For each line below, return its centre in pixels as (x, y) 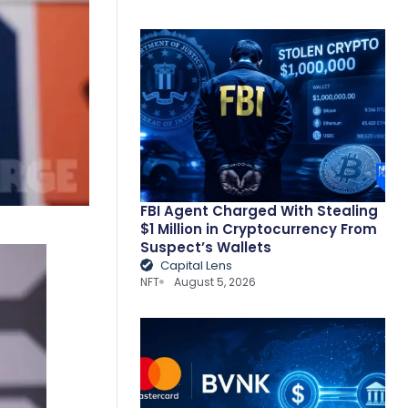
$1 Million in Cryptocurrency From (258, 229)
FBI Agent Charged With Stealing (259, 210)
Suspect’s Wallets (205, 247)
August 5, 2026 (215, 281)
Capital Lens (197, 265)
